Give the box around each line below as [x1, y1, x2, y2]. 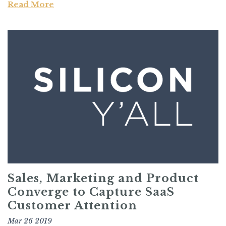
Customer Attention [8, 199, 137, 213]
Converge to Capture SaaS [8, 185, 175, 199]
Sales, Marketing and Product [8, 172, 199, 186]
